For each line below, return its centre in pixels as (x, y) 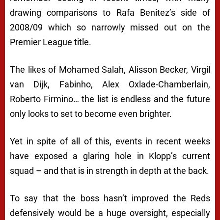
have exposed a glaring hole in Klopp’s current (110, 156)
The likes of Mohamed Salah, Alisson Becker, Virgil (110, 70)
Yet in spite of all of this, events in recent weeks (110, 141)
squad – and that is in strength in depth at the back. (110, 171)
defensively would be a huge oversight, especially (110, 213)
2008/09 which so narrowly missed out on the (110, 27)
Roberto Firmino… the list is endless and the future (110, 99)
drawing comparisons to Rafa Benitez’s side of (110, 13)
